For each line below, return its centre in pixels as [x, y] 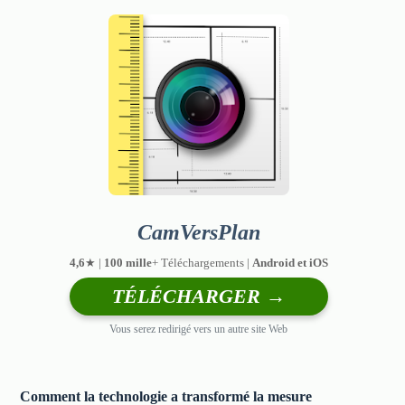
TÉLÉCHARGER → [198, 296]
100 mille [127, 262]
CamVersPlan [198, 232]
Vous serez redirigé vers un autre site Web [199, 329]
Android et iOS [290, 262]
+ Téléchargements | [202, 262]
